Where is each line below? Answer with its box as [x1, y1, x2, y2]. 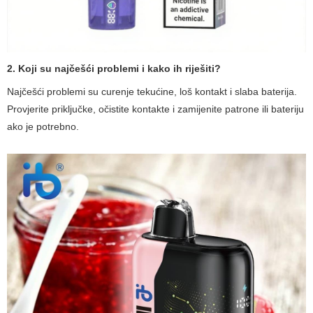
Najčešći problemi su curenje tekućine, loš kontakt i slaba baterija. [7, 85, 297, 97]
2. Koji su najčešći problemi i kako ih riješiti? [7, 62, 221, 74]
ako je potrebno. [7, 120, 79, 132]
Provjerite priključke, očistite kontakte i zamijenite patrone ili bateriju [7, 103, 304, 115]
